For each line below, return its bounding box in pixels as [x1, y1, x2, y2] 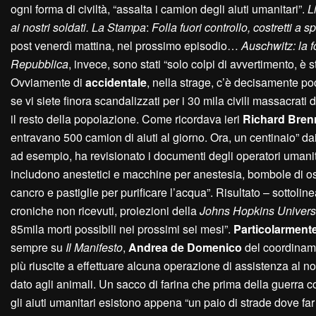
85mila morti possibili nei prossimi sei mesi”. [11, 221, 233, 238]
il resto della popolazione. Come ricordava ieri [11, 111, 243, 128]
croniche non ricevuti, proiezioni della [11, 202, 200, 219]
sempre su [11, 239, 66, 256]
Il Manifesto [66, 239, 123, 256]
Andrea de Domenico [128, 239, 242, 256]
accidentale [85, 74, 147, 91]
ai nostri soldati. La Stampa [11, 19, 146, 36]
